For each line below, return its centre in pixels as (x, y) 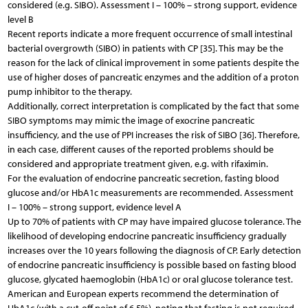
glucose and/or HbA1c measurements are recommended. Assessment (150, 192)
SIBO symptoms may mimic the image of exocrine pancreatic (131, 120)
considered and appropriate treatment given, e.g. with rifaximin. (137, 164)
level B (20, 19)
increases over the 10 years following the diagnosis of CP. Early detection (154, 250)
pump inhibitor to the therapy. (69, 91)
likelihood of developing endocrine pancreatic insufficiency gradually (147, 236)
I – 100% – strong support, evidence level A (94, 207)
